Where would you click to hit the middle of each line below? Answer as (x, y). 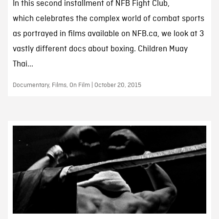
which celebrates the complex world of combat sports (108, 19)
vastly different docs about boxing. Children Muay (100, 49)
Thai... (23, 65)
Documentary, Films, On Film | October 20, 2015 (77, 86)
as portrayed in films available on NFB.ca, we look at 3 (108, 34)
